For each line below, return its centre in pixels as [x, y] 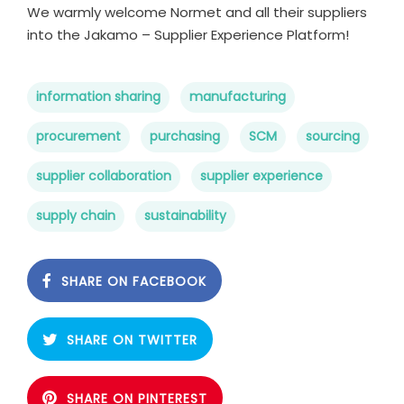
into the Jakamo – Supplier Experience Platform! [188, 34]
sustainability [185, 215]
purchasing [185, 136]
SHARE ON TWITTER [132, 340]
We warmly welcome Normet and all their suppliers [197, 12]
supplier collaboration [104, 175]
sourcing [333, 136]
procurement [78, 136]
